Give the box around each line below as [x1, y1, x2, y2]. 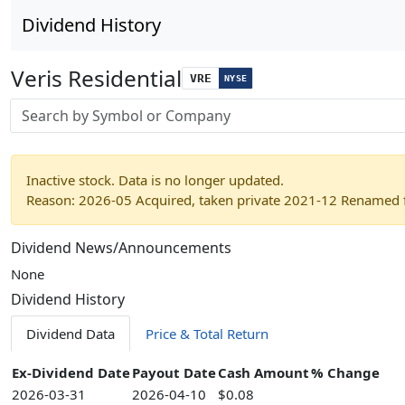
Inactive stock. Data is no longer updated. [26, 171, 284, 189]
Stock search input [10, 99, 124, 117]
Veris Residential [11, 63, 182, 93]
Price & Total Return [146, 325, 268, 343]
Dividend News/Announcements [11, 238, 231, 258]
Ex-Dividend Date [12, 363, 130, 381]
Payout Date [132, 363, 216, 381]
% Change [311, 363, 380, 381]
